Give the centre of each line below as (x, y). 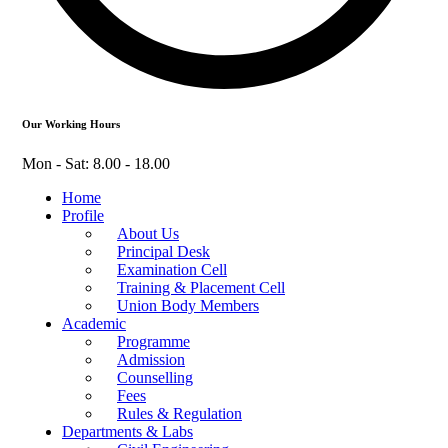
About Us (148, 233)
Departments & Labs (127, 431)
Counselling (155, 377)
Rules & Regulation (179, 413)
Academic (94, 323)
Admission (151, 359)
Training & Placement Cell (201, 287)
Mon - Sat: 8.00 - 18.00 (96, 163)
